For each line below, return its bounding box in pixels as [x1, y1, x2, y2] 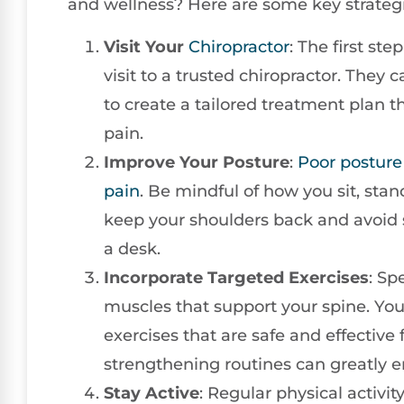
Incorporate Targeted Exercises [104, 267, 369, 288]
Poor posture [298, 151, 402, 172]
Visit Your [104, 36, 188, 57]
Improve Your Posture [104, 151, 289, 172]
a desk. [104, 238, 161, 259]
